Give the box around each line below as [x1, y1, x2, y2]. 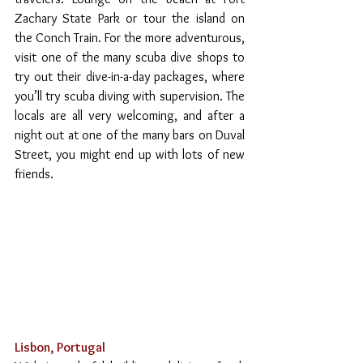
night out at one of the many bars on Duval [15, 127, 245, 143]
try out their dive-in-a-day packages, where [15, 69, 245, 85]
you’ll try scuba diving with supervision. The [15, 88, 245, 105]
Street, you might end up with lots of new [15, 147, 245, 163]
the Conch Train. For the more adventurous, [15, 30, 245, 46]
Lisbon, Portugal [15, 339, 105, 355]
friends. [15, 166, 53, 182]
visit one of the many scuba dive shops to [15, 49, 245, 66]
